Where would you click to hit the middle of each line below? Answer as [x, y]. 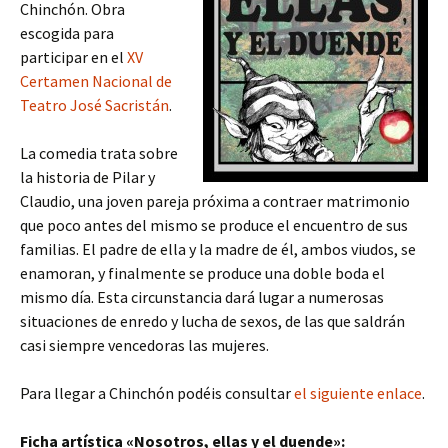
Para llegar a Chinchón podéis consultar [157, 393]
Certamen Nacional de [96, 81]
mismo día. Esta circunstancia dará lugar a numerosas [202, 297]
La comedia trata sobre [99, 153]
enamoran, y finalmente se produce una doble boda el [202, 273]
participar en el [73, 57]
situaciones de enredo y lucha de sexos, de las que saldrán [212, 321]
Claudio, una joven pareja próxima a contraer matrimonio [215, 201]
